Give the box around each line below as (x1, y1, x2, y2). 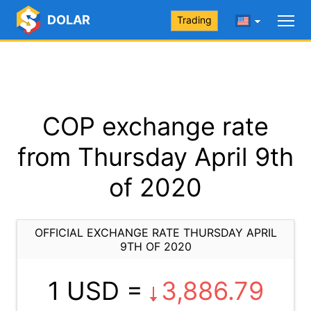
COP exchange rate (42, 111, 269, 142)
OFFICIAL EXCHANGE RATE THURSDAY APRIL (34, 226, 277, 239)
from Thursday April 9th (17, 142, 294, 172)
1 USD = (47, 276, 150, 306)
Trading (177, 14, 212, 26)
